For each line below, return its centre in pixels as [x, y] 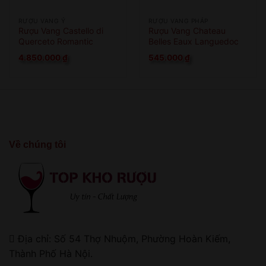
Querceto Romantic [56, 41]
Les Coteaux [172, 52]
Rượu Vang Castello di [61, 30]
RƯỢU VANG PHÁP [178, 20]
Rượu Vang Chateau [187, 30]
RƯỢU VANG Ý [42, 20]
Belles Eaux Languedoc [193, 41]
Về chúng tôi [37, 145]
